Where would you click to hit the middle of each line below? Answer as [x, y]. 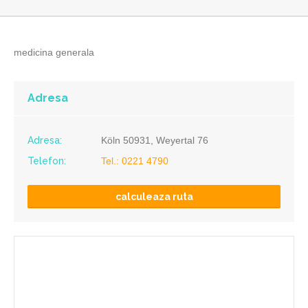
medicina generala [54, 52]
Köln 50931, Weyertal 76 [155, 140]
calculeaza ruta [154, 197]
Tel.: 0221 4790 [135, 161]
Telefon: [47, 161]
